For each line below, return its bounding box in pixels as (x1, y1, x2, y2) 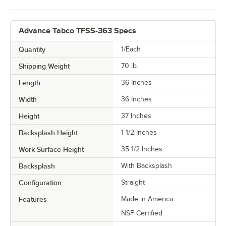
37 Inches (121, 111, 151, 120)
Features (19, 195, 47, 203)
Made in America (121, 195, 173, 203)
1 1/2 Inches (121, 128, 157, 136)
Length (19, 78, 40, 87)
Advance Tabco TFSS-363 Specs (19, 26, 136, 35)
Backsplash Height (19, 128, 78, 137)
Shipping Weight (19, 62, 70, 70)
